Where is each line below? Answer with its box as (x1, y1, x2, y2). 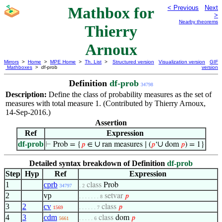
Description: (5, 90, 49, 99)
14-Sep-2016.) (5, 108, 51, 116)
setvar (105, 192, 125, 200)
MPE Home (50, 59, 76, 64)
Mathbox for (68, 4, 154, 22)
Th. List (85, 59, 102, 64)
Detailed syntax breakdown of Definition (29, 159, 167, 167)
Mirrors (4, 59, 19, 64)
